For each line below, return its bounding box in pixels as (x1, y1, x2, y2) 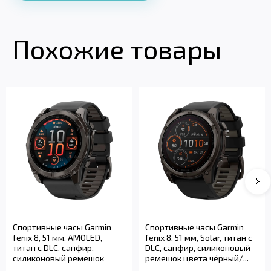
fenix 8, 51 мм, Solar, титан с (145, 232, 252, 243)
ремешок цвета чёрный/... (145, 252, 249, 263)
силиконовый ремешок (13, 252, 104, 263)
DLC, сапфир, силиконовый (145, 242, 250, 253)
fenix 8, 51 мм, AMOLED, (13, 232, 102, 243)
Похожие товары (12, 32, 221, 65)
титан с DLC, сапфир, (13, 242, 94, 253)
